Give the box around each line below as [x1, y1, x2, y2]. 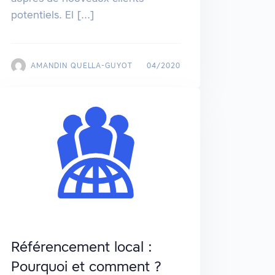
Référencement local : [10, 238, 152, 257]
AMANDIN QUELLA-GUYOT [30, 61, 133, 71]
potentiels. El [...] [10, 8, 95, 22]
